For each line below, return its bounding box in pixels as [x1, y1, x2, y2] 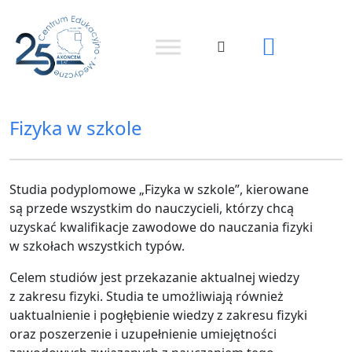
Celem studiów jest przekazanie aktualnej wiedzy [9, 269, 299, 287]
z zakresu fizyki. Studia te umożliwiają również [9, 288, 284, 306]
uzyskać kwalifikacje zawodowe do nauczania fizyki [9, 218, 313, 236]
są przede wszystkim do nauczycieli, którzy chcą [9, 200, 294, 218]
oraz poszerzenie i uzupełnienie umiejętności [9, 325, 277, 343]
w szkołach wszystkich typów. [9, 237, 185, 255]
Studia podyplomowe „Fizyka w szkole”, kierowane [9, 181, 309, 199]
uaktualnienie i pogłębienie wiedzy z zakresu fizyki [9, 306, 307, 324]
